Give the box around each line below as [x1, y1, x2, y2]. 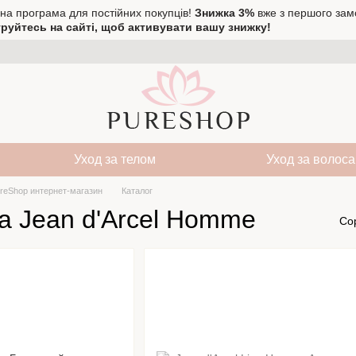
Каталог [122, 186, 153, 195]
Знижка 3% [195, 6, 254, 19]
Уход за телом [74, 153, 157, 166]
